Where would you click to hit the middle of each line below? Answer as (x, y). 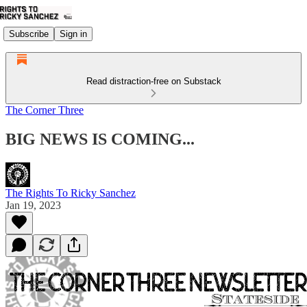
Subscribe (29, 34)
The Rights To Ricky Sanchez (71, 193)
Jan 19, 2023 (33, 205)
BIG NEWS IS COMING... (100, 139)
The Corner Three (45, 110)
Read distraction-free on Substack (153, 81)
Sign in (73, 34)
